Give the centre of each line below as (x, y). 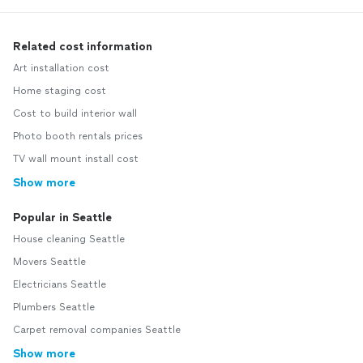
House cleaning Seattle (69, 239)
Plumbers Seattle (54, 307)
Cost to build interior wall (75, 114)
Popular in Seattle (62, 218)
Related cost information (83, 47)
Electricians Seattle (60, 285)
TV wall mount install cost (76, 159)
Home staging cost (60, 91)
